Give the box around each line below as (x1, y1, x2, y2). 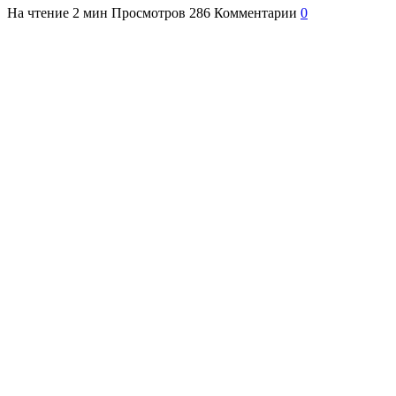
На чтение (7, 4, 69, 20)
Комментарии (214, 4, 297, 20)
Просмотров (111, 4, 186, 20)
